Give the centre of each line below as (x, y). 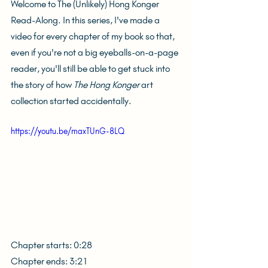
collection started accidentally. (71, 101)
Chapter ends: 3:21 (49, 261)
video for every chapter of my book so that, (94, 36)
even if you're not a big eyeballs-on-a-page (95, 52)
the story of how (42, 85)
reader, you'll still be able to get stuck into (91, 68)
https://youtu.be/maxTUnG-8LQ (68, 131)
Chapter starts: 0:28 (51, 245)
